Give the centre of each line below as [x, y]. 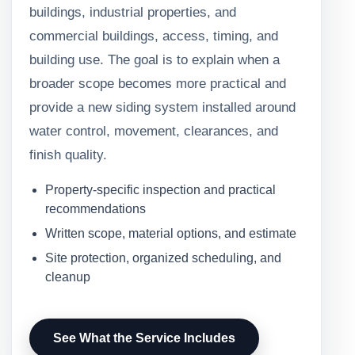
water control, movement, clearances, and [154, 131]
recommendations [95, 208]
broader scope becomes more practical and [158, 83]
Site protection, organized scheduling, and [163, 258]
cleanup [68, 277]
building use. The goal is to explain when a [155, 59]
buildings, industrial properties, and [133, 12]
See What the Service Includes [144, 338]
